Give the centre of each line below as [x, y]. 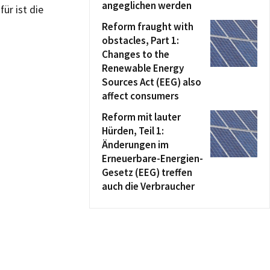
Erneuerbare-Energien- [152, 159]
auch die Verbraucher [148, 186]
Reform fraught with [148, 27]
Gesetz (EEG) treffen [147, 172]
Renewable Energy [143, 68]
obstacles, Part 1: [140, 40]
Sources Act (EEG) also [152, 82]
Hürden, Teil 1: [133, 131]
